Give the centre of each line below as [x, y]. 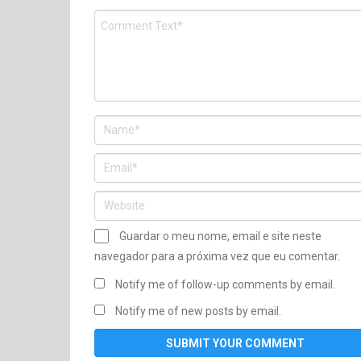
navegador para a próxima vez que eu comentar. [217, 256]
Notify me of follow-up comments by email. [225, 284]
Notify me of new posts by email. [198, 311]
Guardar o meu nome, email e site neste [220, 236]
